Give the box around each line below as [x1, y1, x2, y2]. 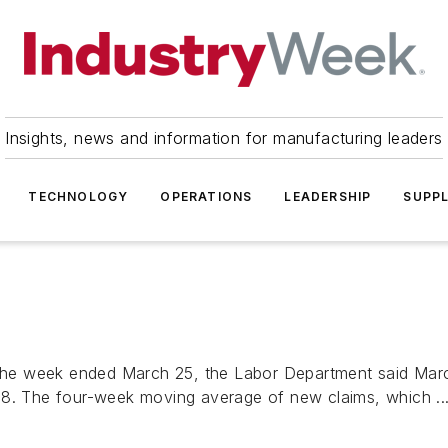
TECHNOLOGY [28, 189, 129, 204]
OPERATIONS [160, 189, 253, 204]
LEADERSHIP [284, 189, 372, 204]
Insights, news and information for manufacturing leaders [5, 128, 443, 148]
